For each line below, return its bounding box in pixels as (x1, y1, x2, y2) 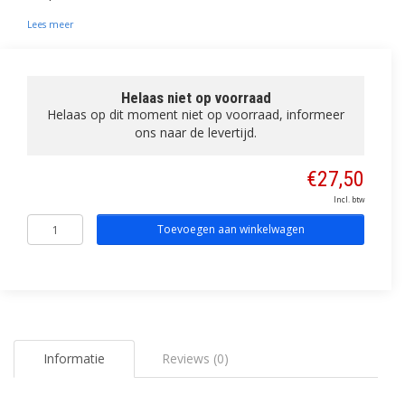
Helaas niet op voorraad (120, 89, 271, 107)
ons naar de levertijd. (135, 124, 257, 141)
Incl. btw (334, 194, 364, 204)
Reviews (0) (162, 350, 230, 367)
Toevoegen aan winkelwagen (156, 221, 305, 237)
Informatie (43, 350, 106, 367)
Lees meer (27, 18, 73, 31)
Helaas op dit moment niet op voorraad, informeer (47, 106, 344, 123)
